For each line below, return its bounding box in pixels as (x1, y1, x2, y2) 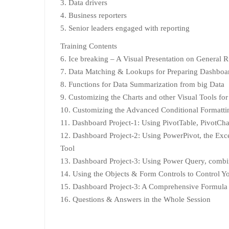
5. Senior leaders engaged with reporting (60, 24, 190, 32)
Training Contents (60, 41, 117, 50)
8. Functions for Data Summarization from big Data (60, 80, 224, 88)
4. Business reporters (60, 11, 127, 19)
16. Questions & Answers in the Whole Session (60, 195, 211, 203)
